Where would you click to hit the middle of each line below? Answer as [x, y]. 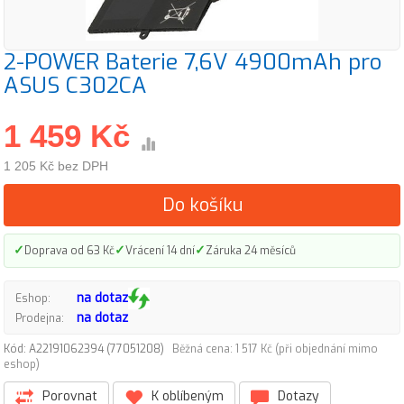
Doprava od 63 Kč [69, 250]
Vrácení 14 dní [160, 250]
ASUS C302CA [75, 85]
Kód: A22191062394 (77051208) [88, 349]
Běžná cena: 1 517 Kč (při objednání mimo [275, 349]
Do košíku [202, 205]
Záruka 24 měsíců [251, 250]
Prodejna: [40, 318]
